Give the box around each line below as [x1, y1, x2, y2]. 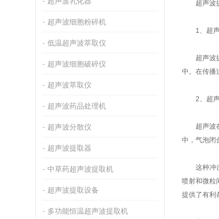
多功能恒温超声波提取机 [47, 207, 128, 215]
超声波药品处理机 [47, 102, 106, 110]
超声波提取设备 [47, 186, 99, 194]
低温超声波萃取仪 [47, 39, 106, 47]
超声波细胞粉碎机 [47, 18, 106, 26]
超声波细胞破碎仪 [47, 60, 106, 68]
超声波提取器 [47, 144, 91, 152]
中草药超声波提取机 [47, 165, 113, 173]
